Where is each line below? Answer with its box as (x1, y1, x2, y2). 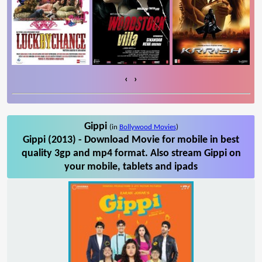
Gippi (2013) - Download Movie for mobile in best (23, 134, 239, 146)
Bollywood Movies (119, 123, 176, 131)
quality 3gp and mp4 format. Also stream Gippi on (21, 147, 241, 159)
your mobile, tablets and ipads (64, 161, 198, 173)
